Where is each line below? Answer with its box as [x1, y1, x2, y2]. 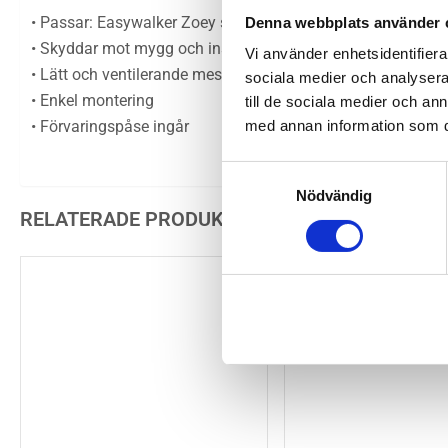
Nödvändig [295, 187, 373, 205]
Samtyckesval [221, 163, 317, 181]
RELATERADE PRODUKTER [20, 206, 260, 231]
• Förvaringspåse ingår [31, 116, 189, 136]
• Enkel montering [31, 90, 154, 110]
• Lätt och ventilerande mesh [31, 64, 231, 84]
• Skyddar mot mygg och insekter [31, 38, 263, 58]
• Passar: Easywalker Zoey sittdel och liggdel [31, 12, 344, 32]
